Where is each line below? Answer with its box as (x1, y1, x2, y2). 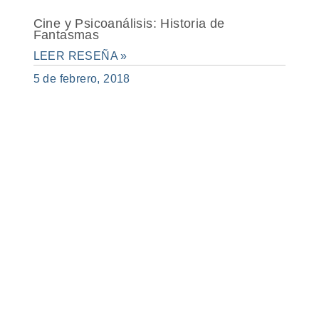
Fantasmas (33, 27, 100, 42)
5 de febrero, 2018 (33, 72, 130, 85)
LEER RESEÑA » (33, 49, 127, 62)
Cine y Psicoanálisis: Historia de (33, 16, 225, 31)
